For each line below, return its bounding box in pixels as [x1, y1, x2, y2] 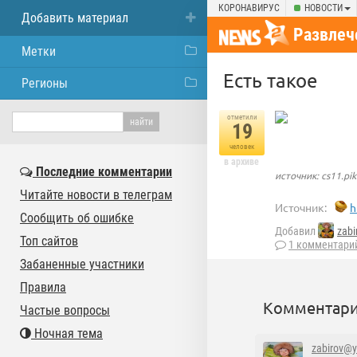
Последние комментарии [33, 164, 172, 179]
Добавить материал [22, 10, 128, 25]
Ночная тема [31, 326, 103, 341]
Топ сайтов [20, 233, 78, 249]
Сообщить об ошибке [20, 210, 134, 226]
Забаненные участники [20, 257, 144, 272]
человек [229, 143, 254, 151]
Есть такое [223, 69, 317, 92]
